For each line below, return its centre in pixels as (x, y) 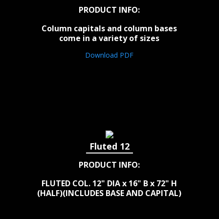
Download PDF (109, 55)
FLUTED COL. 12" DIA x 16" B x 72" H (109, 184)
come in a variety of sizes (109, 38)
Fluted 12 (109, 146)
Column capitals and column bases (109, 29)
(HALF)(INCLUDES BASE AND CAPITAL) (109, 193)
